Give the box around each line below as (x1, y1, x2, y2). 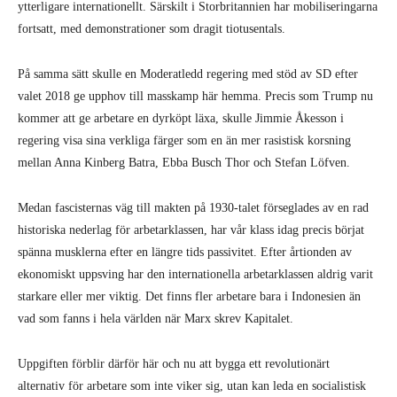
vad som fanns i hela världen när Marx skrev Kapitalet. (18, 312, 293, 325)
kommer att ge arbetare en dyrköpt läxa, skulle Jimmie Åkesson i (18, 112, 344, 125)
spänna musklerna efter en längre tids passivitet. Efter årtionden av (18, 245, 352, 259)
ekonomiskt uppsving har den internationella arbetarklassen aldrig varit (18, 268, 373, 281)
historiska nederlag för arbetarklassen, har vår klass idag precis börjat (18, 223, 364, 237)
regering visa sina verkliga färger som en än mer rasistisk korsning (18, 134, 351, 147)
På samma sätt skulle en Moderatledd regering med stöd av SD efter (18, 67, 358, 81)
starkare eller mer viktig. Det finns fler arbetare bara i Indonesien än (18, 290, 361, 303)
